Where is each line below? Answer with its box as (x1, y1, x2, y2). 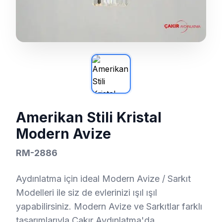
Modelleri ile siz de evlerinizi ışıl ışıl (16, 187, 157, 198)
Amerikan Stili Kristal (16, 109, 162, 126)
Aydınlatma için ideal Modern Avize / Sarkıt (16, 173, 191, 184)
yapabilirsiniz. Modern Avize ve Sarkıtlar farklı (16, 201, 202, 212)
